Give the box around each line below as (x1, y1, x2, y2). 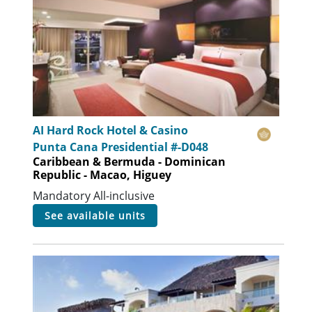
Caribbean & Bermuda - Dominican (33, 153, 226, 169)
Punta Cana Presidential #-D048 (33, 139, 209, 155)
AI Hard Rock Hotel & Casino (33, 122, 189, 138)
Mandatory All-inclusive (33, 187, 155, 203)
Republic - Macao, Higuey (33, 166, 172, 182)
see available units (51, 208, 146, 222)
